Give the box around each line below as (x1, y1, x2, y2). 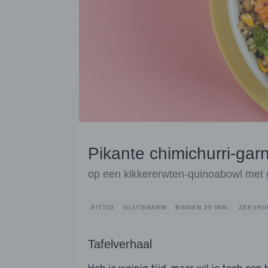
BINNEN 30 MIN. (175, 204, 230, 211)
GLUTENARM (123, 204, 166, 211)
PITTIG (91, 204, 114, 211)
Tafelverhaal (88, 237, 152, 251)
